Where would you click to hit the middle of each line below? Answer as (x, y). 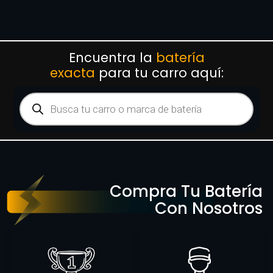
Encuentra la (112, 57)
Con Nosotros (209, 209)
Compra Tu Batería (186, 192)
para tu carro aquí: (159, 73)
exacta (72, 73)
